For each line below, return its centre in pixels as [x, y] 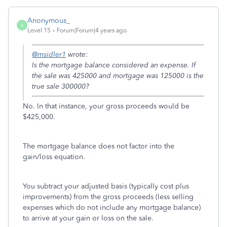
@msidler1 [49, 54]
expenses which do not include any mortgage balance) [112, 207]
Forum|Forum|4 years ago [92, 30]
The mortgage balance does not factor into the [99, 146]
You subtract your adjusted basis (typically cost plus [106, 186]
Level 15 [39, 30]
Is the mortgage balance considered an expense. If [114, 65]
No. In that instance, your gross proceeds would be [106, 106]
